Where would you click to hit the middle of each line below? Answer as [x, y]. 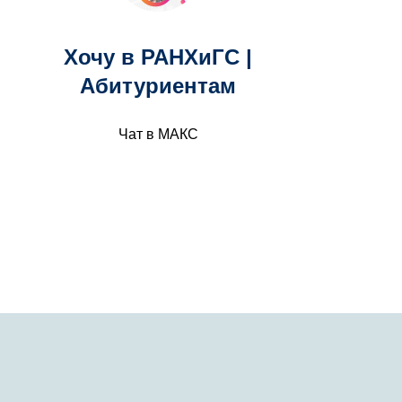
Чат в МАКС [158, 134]
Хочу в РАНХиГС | [158, 57]
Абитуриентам [158, 86]
